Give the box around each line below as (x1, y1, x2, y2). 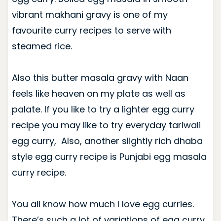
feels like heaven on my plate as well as (11, 87, 185, 100)
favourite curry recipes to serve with (11, 24, 171, 37)
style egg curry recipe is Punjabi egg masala (11, 150, 207, 163)
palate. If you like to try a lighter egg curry (11, 103, 194, 115)
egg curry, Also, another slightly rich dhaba (11, 134, 203, 147)
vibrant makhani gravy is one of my (11, 8, 168, 21)
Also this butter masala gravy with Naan (11, 71, 188, 84)
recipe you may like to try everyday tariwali (11, 118, 201, 131)
